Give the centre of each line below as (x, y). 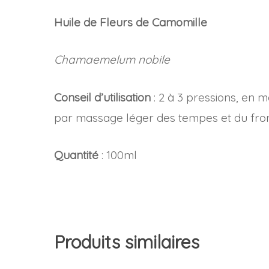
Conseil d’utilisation (102, 97)
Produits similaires (127, 242)
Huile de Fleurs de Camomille (131, 22)
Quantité (76, 155)
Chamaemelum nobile (112, 60)
